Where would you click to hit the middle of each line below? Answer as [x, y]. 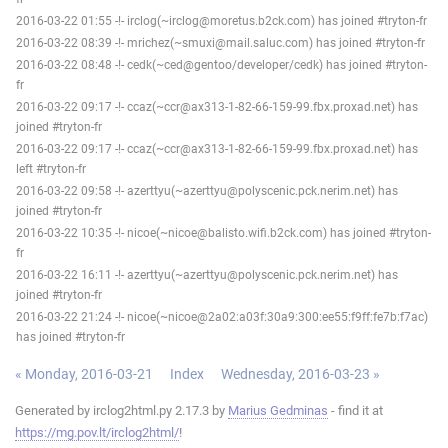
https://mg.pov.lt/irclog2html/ [97, 432]
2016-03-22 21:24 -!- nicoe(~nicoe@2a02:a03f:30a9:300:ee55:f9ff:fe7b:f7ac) [222, 316]
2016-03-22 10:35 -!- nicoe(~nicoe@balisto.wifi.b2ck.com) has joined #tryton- [223, 232]
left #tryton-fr [51, 168]
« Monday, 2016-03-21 [84, 373]
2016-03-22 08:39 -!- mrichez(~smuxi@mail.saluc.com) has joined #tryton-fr [220, 42]
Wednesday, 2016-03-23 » [300, 373]
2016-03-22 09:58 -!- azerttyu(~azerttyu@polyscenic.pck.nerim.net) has [207, 190]
